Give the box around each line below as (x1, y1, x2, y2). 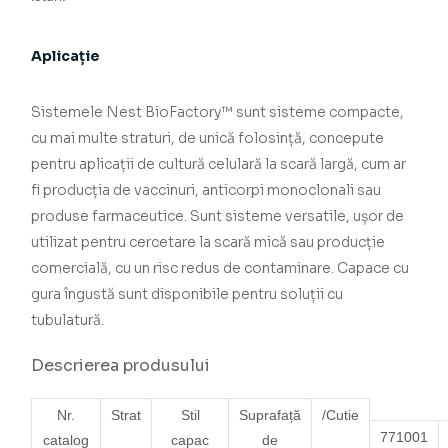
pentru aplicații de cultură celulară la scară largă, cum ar (31, 154, 407, 173)
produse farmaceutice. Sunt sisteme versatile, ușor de (31, 206, 405, 225)
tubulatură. (31, 310, 105, 329)
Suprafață (239, 406, 302, 423)
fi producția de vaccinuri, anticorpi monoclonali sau (31, 180, 382, 199)
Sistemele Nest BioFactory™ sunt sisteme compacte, (31, 102, 405, 121)
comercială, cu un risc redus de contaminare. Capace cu (31, 258, 410, 277)
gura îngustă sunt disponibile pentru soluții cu (31, 284, 344, 303)
